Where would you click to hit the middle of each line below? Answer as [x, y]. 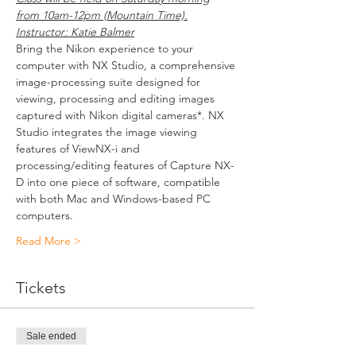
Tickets [41, 288]
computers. [44, 215]
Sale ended [51, 336]
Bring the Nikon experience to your [106, 48]
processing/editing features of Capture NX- [125, 165]
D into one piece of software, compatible [120, 182]
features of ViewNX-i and [79, 149]
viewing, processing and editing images [117, 99]
